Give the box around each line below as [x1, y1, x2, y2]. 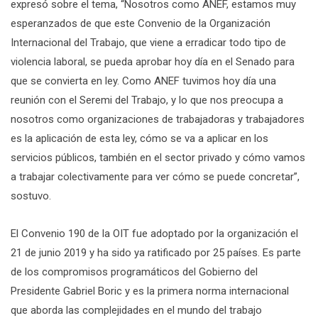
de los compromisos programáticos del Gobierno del [11, 265, 258, 278]
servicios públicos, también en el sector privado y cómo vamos [11, 150, 305, 164]
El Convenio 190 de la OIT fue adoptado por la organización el [11, 226, 298, 240]
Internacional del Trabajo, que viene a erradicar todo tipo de [11, 35, 286, 49]
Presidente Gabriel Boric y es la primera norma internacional [11, 284, 289, 297]
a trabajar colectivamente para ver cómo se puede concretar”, [11, 170, 300, 183]
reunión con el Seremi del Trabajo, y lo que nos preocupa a [11, 93, 283, 106]
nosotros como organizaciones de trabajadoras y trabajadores [11, 112, 305, 126]
